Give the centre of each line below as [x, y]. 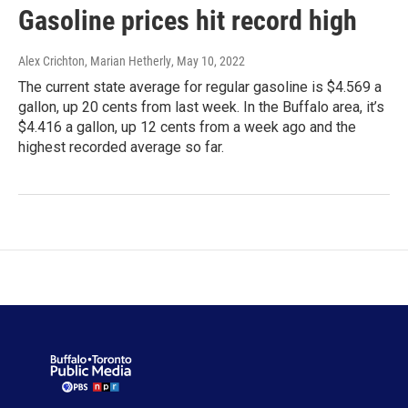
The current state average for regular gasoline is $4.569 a [200, 87]
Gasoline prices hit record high [188, 21]
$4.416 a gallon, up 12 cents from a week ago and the [187, 127]
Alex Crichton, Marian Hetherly [95, 61]
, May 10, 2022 [208, 61]
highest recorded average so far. [121, 148]
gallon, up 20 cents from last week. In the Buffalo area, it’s [201, 107]
